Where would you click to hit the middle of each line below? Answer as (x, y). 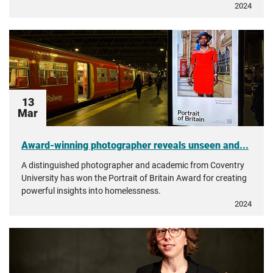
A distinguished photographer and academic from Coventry (133, 165)
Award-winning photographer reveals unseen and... (135, 145)
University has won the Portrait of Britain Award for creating (134, 178)
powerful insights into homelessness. (91, 191)
